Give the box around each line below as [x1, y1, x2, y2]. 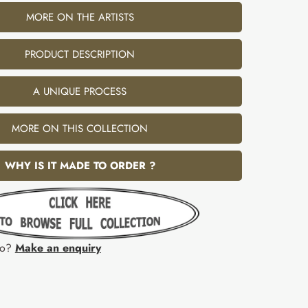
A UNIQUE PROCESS [33, 84, 127, 100]
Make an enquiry [14, 240, 101, 256]
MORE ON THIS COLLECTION [12, 121, 148, 137]
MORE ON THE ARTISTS [25, 10, 134, 25]
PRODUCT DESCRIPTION [25, 47, 135, 63]
